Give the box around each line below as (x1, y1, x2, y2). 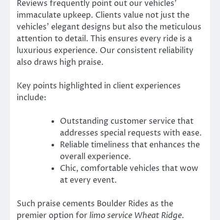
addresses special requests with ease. (60, 127, 202, 138)
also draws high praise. (17, 56, 104, 68)
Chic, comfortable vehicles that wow (60, 163, 198, 174)
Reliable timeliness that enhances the (60, 139, 200, 150)
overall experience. (60, 151, 131, 162)
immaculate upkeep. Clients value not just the (17, 9, 190, 21)
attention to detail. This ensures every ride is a (17, 33, 192, 44)
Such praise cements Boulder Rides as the (17, 198, 173, 209)
